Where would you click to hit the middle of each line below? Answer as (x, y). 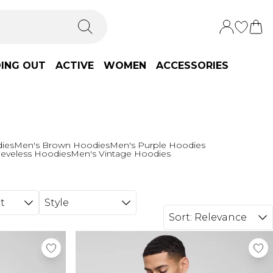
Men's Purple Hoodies (158, 145)
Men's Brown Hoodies (62, 145)
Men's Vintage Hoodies (121, 154)
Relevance (221, 217)
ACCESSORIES (192, 66)
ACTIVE (75, 66)
